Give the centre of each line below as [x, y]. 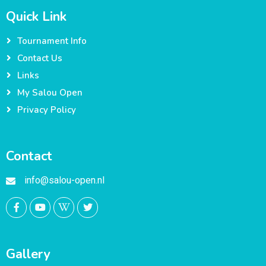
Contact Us [40, 58]
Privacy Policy [47, 110]
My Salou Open [50, 92]
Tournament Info [52, 41]
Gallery [28, 254]
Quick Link [36, 16]
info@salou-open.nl [65, 180]
